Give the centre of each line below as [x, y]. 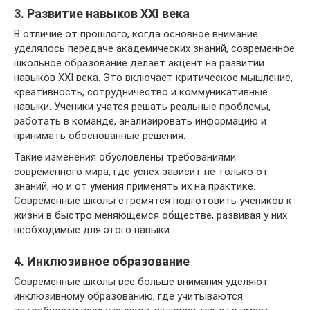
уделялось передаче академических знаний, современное [154, 48]
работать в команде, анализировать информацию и [140, 121]
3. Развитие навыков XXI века [102, 13]
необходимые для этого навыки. [93, 229]
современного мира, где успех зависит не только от [141, 171]
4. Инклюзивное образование [102, 261]
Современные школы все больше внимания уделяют [141, 281]
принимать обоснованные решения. [100, 135]
